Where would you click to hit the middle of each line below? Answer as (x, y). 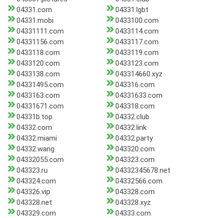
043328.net (34, 203)
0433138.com (38, 74)
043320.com (135, 149)
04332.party (134, 138)
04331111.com (40, 31)
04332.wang (36, 149)
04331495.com (40, 85)
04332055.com (40, 160)
